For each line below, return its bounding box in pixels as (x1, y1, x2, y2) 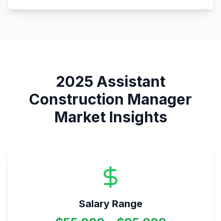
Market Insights (54, 108, 167, 126)
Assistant (97, 72, 165, 90)
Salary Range (78, 197, 143, 210)
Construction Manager (29, 90, 192, 108)
